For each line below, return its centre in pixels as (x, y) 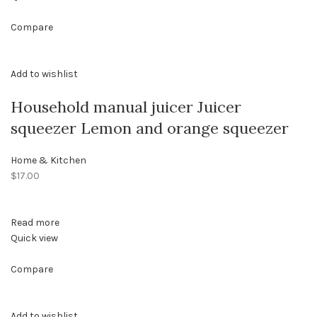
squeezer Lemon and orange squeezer (150, 128)
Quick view (34, 238)
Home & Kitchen (48, 161)
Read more (35, 223)
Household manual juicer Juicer (126, 107)
